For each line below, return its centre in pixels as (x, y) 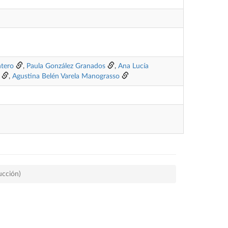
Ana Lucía (133, 66)
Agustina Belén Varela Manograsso (66, 76)
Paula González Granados (66, 66)
